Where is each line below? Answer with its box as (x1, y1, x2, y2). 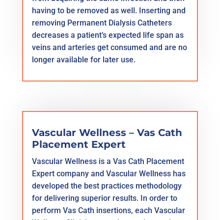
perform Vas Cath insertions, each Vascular (31, 205, 185, 215)
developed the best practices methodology (31, 181, 182, 191)
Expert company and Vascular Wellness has (31, 168, 186, 178)
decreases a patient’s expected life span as (31, 30, 184, 40)
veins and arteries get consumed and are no (31, 42, 187, 52)
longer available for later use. (31, 55, 136, 64)
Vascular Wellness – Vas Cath (31, 126, 182, 138)
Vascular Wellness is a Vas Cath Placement (31, 156, 184, 166)
